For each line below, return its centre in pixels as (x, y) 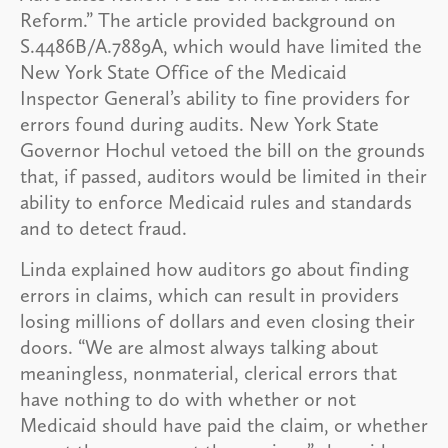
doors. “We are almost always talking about (199, 346)
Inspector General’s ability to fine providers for (215, 97)
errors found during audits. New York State (199, 123)
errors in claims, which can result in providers (209, 294)
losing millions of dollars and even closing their (217, 320)
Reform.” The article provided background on (208, 19)
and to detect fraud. (103, 227)
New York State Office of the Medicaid (183, 71)
